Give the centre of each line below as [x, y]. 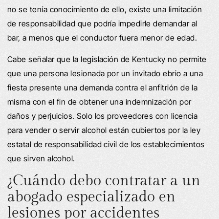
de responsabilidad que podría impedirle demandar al [102, 23]
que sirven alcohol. [41, 158]
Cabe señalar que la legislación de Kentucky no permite [107, 59]
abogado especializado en [91, 197]
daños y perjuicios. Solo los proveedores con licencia [103, 116]
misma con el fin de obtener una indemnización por [99, 101]
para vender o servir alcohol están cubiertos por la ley [104, 130]
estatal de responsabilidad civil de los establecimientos [106, 144]
